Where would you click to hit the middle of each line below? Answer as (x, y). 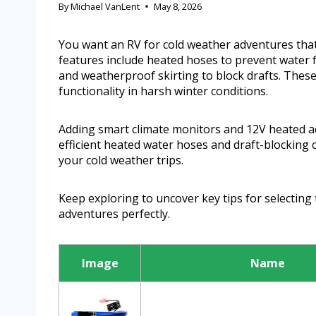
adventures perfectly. (114, 214)
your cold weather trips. (121, 160)
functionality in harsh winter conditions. (163, 91)
